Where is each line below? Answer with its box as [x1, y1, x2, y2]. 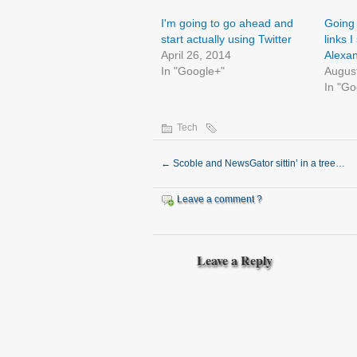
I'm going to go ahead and [161, 17, 293, 29]
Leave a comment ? [177, 194, 262, 205]
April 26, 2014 [161, 49, 231, 61]
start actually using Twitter [161, 33, 292, 45]
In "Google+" [161, 65, 225, 77]
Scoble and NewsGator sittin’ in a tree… [171, 158, 345, 169]
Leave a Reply [197, 251, 273, 269]
